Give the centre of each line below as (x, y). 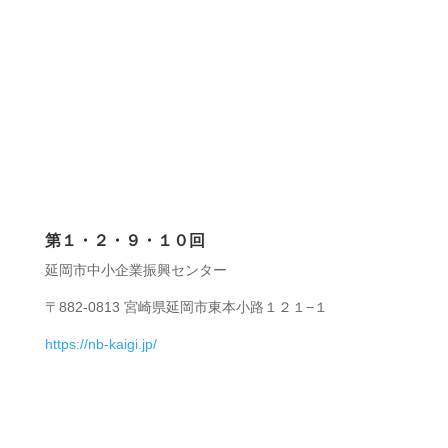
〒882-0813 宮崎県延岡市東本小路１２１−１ (186, 306)
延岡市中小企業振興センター (135, 269)
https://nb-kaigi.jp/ (100, 343)
